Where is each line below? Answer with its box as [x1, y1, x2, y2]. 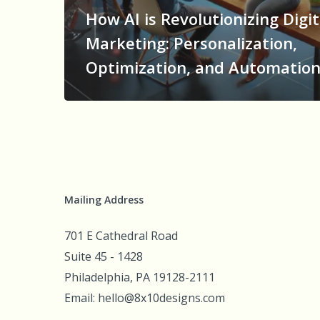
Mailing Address [64, 193, 144, 206]
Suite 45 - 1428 [64, 249, 143, 264]
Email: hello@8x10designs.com [64, 290, 225, 306]
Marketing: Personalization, [86, 32, 297, 54]
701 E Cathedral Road [64, 228, 178, 244]
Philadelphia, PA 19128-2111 [64, 269, 215, 285]
